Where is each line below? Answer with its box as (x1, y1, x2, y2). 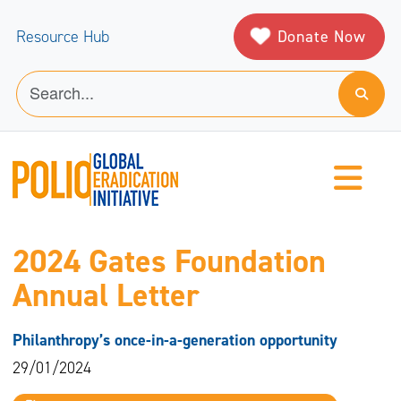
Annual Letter (12, 274, 200, 318)
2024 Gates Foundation (12, 240, 326, 284)
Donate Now (277, 25, 366, 47)
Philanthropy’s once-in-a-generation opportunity (12, 329, 337, 352)
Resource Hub (16, 26, 109, 47)
